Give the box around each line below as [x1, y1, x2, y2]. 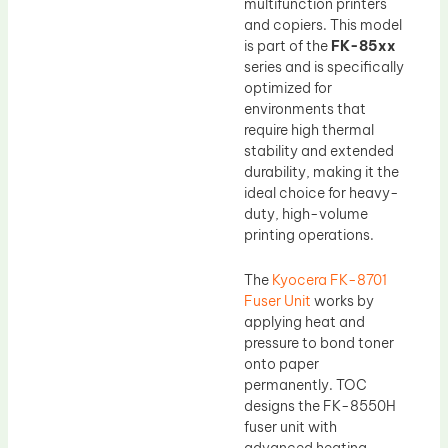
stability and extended [244, 141, 394, 160]
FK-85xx [331, 36, 396, 55]
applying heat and [244, 313, 365, 332]
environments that [244, 99, 366, 118]
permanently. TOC [244, 376, 367, 395]
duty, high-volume [244, 204, 368, 223]
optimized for [244, 78, 332, 97]
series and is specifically [244, 57, 404, 76]
